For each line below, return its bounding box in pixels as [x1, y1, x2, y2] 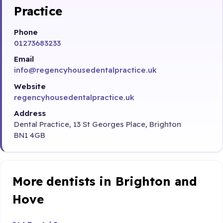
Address [14, 108, 46, 118]
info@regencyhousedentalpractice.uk [14, 65, 157, 75]
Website [14, 81, 46, 91]
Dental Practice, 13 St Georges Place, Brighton [14, 119, 181, 129]
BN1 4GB [14, 130, 45, 140]
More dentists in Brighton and [12, 173, 197, 189]
